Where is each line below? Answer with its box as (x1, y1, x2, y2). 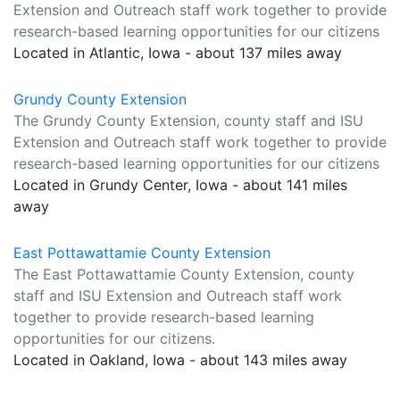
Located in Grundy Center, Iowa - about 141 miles (13, 176, 347, 194)
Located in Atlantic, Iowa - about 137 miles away (13, 44, 342, 62)
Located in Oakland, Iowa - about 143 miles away (13, 351, 347, 369)
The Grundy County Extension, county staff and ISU (13, 112, 363, 129)
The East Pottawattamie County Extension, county (13, 265, 354, 283)
